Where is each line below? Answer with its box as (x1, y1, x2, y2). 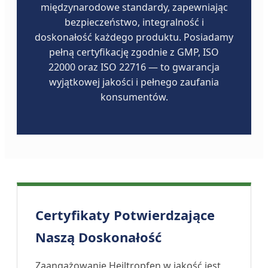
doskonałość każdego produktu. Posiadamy (35, 31, 233, 44)
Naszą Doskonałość (35, 228, 162, 246)
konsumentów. (100, 90, 168, 104)
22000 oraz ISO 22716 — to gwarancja (48, 60, 220, 74)
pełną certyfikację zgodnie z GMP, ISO (49, 45, 219, 59)
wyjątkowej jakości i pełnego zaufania (49, 75, 219, 89)
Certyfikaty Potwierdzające (35, 206, 215, 224)
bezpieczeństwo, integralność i (64, 16, 204, 29)
